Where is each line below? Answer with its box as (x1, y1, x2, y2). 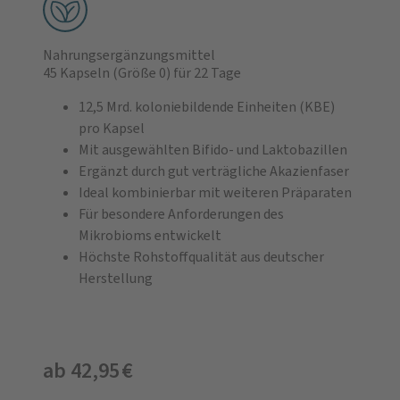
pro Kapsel (79, 119, 145, 137)
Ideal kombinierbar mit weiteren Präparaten (79, 183, 352, 202)
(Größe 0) (110, 63, 171, 82)
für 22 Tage (173, 63, 241, 82)
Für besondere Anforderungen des (79, 204, 284, 223)
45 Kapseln (43, 63, 110, 82)
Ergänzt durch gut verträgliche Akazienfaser (79, 162, 349, 180)
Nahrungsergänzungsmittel (43, 46, 215, 64)
